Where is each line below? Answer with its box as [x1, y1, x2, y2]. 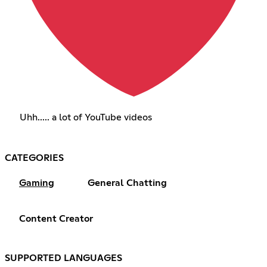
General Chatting [88, 178, 167, 188]
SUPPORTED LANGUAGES [5, 253, 122, 263]
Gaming [19, 178, 54, 188]
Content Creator [19, 214, 93, 224]
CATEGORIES [5, 153, 64, 163]
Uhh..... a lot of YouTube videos [19, 113, 152, 123]
